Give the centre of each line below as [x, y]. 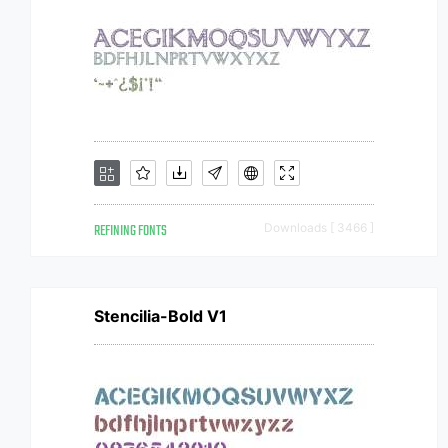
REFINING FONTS [130, 231]
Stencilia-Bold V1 [160, 316]
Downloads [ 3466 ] [319, 227]
